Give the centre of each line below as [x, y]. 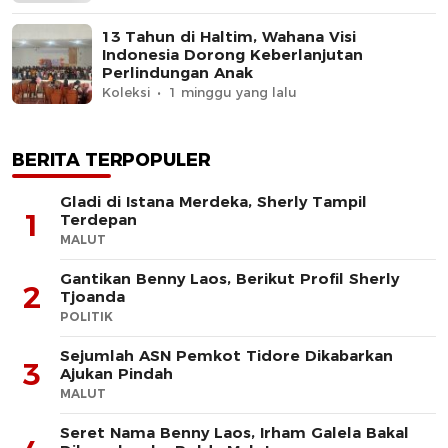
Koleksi [126, 91]
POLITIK [86, 316]
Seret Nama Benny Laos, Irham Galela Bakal [234, 432]
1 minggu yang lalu [233, 91]
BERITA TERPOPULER [111, 159]
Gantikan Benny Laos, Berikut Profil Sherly [229, 278]
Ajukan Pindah [116, 373]
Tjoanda [92, 296]
